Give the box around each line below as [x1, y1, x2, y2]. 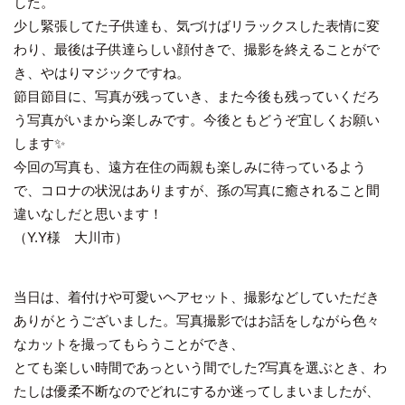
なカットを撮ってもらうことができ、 [14, 336, 244, 353]
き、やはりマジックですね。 [14, 65, 190, 81]
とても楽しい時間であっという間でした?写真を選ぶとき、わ [14, 360, 387, 376]
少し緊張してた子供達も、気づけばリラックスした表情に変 [14, 18, 380, 34]
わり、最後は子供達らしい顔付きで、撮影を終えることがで [14, 42, 380, 58]
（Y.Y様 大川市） [14, 230, 128, 246]
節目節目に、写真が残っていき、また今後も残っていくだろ [14, 89, 380, 105]
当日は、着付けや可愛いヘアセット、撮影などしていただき [14, 289, 380, 306]
